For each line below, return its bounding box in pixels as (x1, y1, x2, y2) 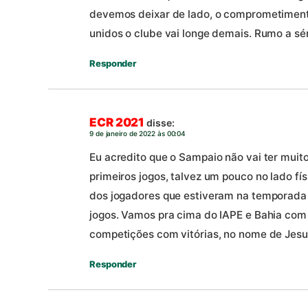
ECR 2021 (89, 115, 145, 130)
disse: (146, 117, 175, 129)
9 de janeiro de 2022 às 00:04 (89, 129, 186, 138)
